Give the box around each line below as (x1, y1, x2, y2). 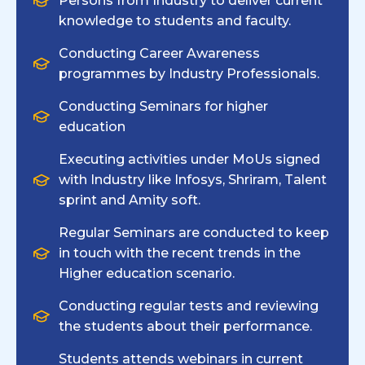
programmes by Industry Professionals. (59, 66, 319, 82)
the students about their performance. (59, 319, 312, 335)
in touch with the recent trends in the (59, 245, 301, 262)
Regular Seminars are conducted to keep (59, 225, 329, 241)
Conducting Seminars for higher (59, 99, 268, 115)
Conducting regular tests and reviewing (59, 298, 319, 314)
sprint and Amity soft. (59, 192, 200, 209)
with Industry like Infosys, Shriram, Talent (59, 172, 327, 188)
